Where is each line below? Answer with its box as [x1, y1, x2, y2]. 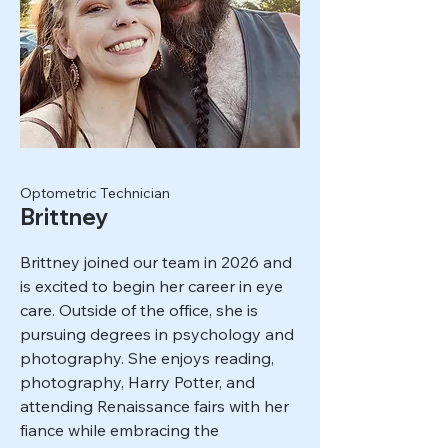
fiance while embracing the [20, 420, 219, 440]
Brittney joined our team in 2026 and [20, 252, 292, 272]
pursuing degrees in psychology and [20, 324, 294, 344]
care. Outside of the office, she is [20, 300, 258, 320]
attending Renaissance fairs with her [20, 396, 289, 416]
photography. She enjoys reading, [20, 348, 274, 368]
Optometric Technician [20, 184, 170, 202]
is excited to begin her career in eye [20, 276, 283, 296]
